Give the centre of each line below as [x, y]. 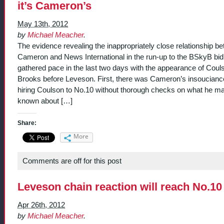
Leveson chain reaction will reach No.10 [120, 186]
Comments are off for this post [72, 161]
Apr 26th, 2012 [41, 205]
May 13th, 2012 [43, 24]
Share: [27, 123]
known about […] [45, 101]
